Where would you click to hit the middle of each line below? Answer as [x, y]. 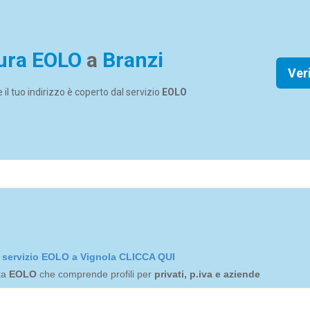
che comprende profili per [95, 274]
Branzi [133, 60]
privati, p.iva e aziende [207, 274]
